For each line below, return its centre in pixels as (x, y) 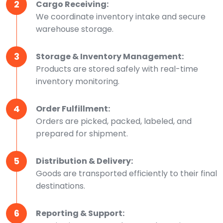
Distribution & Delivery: (84, 161)
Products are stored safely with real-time (117, 69)
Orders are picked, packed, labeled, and (114, 121)
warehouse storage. (75, 29)
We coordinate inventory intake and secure (121, 16)
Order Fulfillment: (73, 109)
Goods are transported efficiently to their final (126, 173)
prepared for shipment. (82, 133)
